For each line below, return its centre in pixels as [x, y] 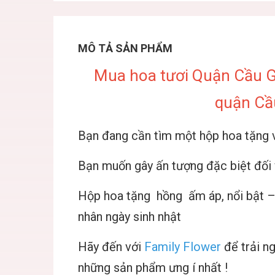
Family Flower [183, 247]
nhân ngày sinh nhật [130, 217]
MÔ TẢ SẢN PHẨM [125, 48]
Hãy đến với [111, 247]
